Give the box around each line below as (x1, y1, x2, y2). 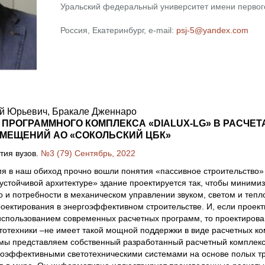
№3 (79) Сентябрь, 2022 (41, 148, 135, 158)
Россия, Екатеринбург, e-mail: (60, 25, 176, 35)
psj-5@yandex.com (176, 25, 248, 35)
